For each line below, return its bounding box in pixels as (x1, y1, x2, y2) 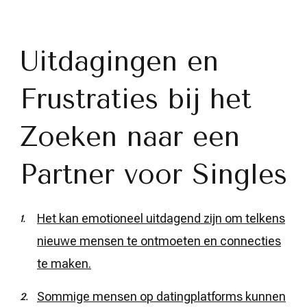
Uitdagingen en (20, 45, 219, 77)
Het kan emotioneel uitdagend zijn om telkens (37, 210, 285, 225)
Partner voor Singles (20, 158, 287, 191)
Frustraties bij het (20, 82, 251, 115)
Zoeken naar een (20, 120, 240, 153)
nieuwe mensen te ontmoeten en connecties (37, 233, 281, 248)
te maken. (37, 256, 91, 271)
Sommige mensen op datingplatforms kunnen (37, 288, 286, 304)
